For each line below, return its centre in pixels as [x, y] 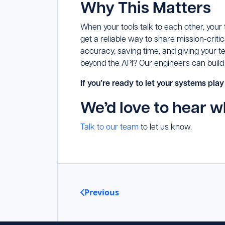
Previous [102, 193]
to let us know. [165, 127]
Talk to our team [109, 127]
